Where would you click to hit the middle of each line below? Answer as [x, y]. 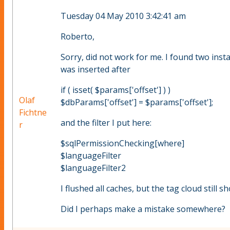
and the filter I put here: [106, 123]
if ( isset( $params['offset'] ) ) [116, 90]
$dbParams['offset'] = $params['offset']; [137, 102]
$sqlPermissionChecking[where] [122, 143]
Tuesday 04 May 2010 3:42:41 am [123, 16]
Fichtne [33, 113]
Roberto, [78, 37]
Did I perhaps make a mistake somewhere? [143, 209]
